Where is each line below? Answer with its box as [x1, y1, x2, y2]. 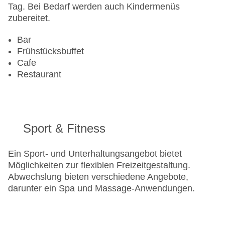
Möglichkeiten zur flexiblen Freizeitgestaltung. [8, 160, 190, 171]
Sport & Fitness [23, 122, 105, 136]
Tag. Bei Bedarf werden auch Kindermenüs [8, 2, 180, 12]
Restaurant [17, 69, 61, 80]
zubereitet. [8, 13, 50, 24]
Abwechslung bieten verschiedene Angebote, [8, 172, 188, 182]
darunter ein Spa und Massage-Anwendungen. [8, 183, 195, 194]
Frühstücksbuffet [17, 46, 84, 57]
